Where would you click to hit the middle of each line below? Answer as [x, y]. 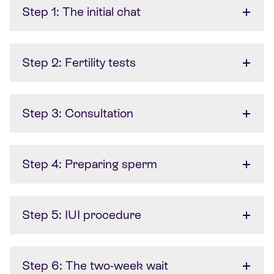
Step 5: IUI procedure [82, 214]
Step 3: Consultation [78, 113]
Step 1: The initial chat [81, 11]
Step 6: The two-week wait [95, 265]
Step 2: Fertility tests [79, 62]
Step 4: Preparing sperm [90, 164]
